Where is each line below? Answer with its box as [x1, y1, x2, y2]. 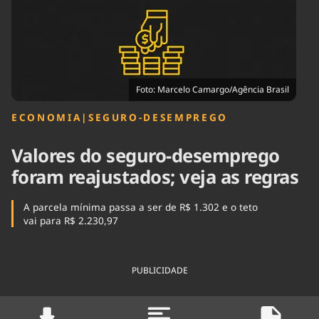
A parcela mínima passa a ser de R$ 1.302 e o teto [23, 200, 258, 214]
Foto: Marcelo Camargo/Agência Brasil [136, 83, 289, 95]
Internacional [101, 16, 158, 29]
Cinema [11, 9, 43, 23]
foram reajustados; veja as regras [11, 164, 299, 190]
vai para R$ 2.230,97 [23, 214, 118, 228]
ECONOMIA [11, 110, 82, 124]
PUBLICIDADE [131, 264, 188, 277]
